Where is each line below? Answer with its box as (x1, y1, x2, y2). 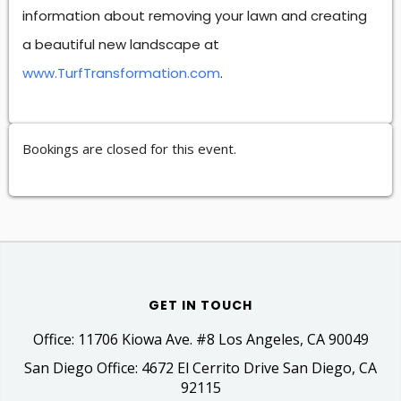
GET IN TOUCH (148, 295, 253, 314)
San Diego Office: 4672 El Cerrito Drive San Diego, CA (24, 357, 377, 378)
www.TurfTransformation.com (22, 63, 220, 82)
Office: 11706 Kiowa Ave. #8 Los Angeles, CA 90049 (32, 328, 369, 349)
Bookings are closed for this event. (22, 139, 236, 158)
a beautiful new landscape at (22, 34, 219, 54)
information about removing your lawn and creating (22, 5, 367, 25)
